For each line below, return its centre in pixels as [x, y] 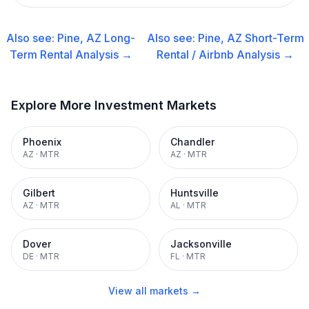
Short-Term [274, 38]
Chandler [192, 142]
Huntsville [195, 193]
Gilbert [39, 193]
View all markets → [154, 291]
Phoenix [42, 142]
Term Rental [41, 54]
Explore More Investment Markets [114, 105]
